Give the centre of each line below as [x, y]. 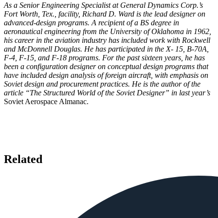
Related [23, 159]
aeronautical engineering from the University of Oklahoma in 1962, [108, 31]
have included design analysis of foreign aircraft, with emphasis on [106, 75]
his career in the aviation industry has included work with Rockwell [107, 40]
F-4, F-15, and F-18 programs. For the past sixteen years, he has [104, 57]
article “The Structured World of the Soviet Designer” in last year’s [107, 92]
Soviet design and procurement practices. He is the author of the [102, 84]
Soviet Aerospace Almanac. [46, 101]
